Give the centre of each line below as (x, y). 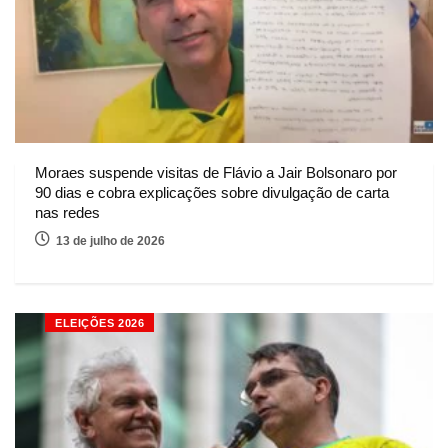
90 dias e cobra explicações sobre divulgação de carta (212, 193)
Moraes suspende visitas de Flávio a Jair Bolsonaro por (216, 173)
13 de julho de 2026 (110, 241)
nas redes (67, 213)
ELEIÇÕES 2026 (100, 323)
